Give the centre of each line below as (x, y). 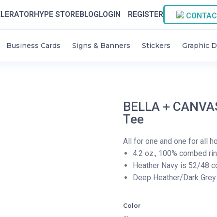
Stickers (156, 46)
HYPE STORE (57, 14)
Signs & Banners (101, 46)
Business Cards (33, 46)
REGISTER (146, 14)
